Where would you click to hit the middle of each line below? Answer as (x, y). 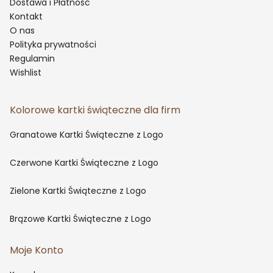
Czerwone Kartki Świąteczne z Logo (84, 163)
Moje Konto (37, 250)
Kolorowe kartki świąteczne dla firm (95, 110)
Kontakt (26, 17)
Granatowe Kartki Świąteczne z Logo (87, 135)
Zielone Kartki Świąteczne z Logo (78, 191)
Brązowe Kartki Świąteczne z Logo (80, 219)
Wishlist (26, 73)
